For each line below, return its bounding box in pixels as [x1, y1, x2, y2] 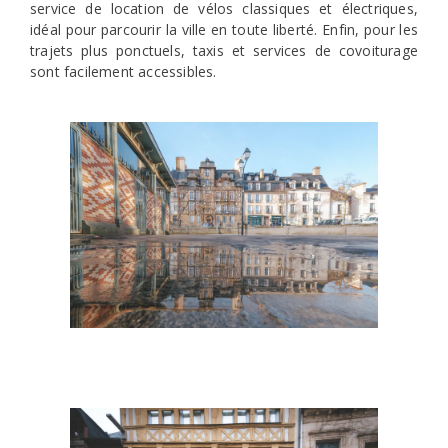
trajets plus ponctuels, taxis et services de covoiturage [30, 41, 418, 61]
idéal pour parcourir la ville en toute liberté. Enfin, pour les [30, 20, 418, 40]
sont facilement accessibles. [30, 62, 217, 82]
